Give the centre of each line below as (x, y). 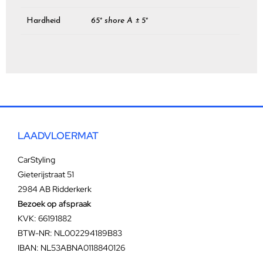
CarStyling (36, 160)
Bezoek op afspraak (54, 204)
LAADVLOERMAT (58, 136)
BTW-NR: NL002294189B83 (70, 233)
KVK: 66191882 (45, 219)
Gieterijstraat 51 (46, 175)
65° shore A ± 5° (119, 21)
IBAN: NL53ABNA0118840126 (71, 248)
